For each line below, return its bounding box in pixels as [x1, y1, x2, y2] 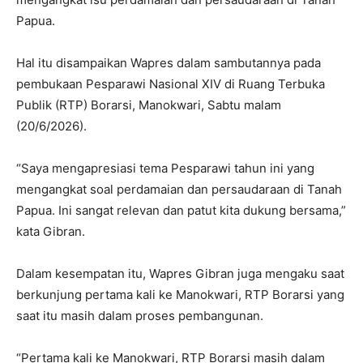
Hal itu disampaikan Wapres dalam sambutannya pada [16, 55, 321, 71]
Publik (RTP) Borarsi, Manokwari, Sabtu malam [16, 97, 281, 113]
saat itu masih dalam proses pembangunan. [16, 308, 263, 324]
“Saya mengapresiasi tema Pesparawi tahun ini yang [16, 160, 314, 177]
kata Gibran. [16, 224, 85, 240]
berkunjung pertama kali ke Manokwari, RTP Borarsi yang [16, 287, 344, 303]
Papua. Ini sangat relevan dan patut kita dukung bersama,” [16, 203, 346, 219]
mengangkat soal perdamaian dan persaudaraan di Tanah [16, 181, 342, 198]
